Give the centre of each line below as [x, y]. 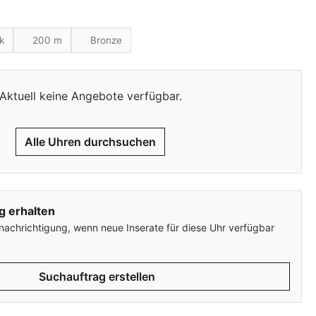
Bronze [106, 40]
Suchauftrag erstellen [95, 277]
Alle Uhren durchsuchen [90, 142]
